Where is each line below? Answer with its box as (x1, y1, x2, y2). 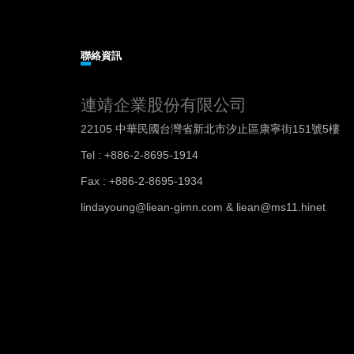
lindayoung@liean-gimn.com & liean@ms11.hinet (81, 201, 326, 213)
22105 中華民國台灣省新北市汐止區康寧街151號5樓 (81, 122, 340, 135)
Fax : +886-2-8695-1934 (81, 175, 203, 187)
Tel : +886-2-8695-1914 (81, 149, 198, 161)
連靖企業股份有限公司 (81, 96, 247, 114)
